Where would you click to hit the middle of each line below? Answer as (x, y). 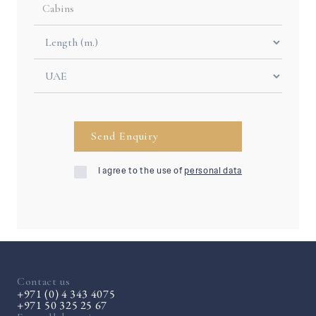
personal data (213, 171)
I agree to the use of (141, 171)
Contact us (44, 281)
